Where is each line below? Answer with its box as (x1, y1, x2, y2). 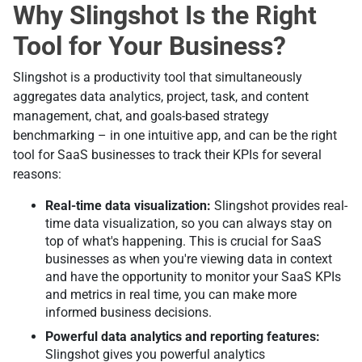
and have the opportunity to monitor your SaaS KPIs (45, 269, 341, 285)
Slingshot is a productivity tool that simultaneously (13, 69, 302, 86)
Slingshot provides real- (211, 198, 347, 214)
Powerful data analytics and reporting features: (45, 329, 320, 345)
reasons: (13, 166, 68, 183)
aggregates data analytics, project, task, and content (13, 89, 309, 105)
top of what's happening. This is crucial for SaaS (45, 234, 322, 250)
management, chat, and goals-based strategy (13, 108, 269, 124)
